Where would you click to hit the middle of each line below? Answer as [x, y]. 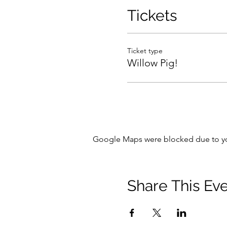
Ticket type [145, 51]
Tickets [152, 16]
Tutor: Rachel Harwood [168, 10]
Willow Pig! [152, 63]
